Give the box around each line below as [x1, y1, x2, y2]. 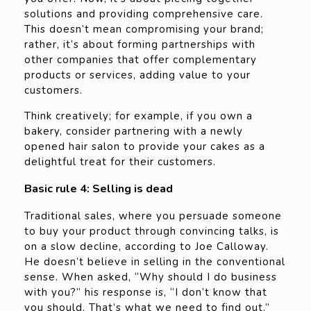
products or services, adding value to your [24, 68, 251, 83]
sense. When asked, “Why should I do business [24, 270, 277, 285]
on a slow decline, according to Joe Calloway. [24, 239, 269, 254]
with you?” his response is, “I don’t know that [24, 285, 267, 300]
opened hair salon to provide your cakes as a [24, 140, 265, 154]
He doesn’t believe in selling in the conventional [24, 255, 285, 269]
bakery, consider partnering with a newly [24, 124, 243, 139]
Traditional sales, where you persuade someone [24, 209, 282, 224]
